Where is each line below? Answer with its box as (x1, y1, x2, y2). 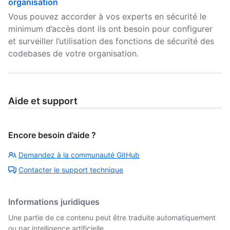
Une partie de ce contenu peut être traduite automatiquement (8, 213, 216, 222)
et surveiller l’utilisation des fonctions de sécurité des (8, 36, 214, 46)
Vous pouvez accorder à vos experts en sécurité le (8, 11, 206, 22)
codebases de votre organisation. (8, 48, 139, 59)
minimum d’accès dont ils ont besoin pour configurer (8, 24, 213, 34)
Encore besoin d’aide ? (8, 130, 96, 140)
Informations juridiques (8, 197, 100, 207)
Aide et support (8, 95, 78, 106)
